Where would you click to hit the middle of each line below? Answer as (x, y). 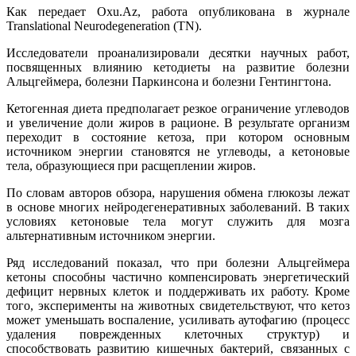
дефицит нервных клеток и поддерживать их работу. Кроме (178, 291)
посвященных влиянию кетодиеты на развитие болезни (178, 67)
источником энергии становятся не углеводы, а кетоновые (178, 151)
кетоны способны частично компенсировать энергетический (178, 277)
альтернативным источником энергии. (111, 235)
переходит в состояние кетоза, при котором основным (178, 137)
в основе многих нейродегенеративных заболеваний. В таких (178, 207)
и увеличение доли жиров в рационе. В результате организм (178, 122)
